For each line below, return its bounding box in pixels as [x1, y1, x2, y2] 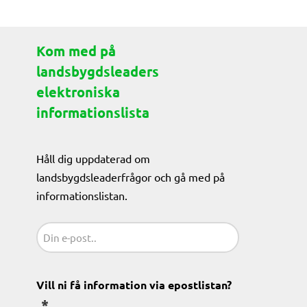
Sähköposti [36, 221, 95, 236]
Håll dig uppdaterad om [36, 151, 151, 165]
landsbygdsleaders [36, 62, 160, 80]
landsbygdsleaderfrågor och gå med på [36, 170, 225, 184]
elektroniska [36, 83, 121, 101]
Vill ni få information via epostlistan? [36, 278, 232, 292]
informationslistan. [36, 188, 128, 202]
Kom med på [36, 42, 116, 60]
